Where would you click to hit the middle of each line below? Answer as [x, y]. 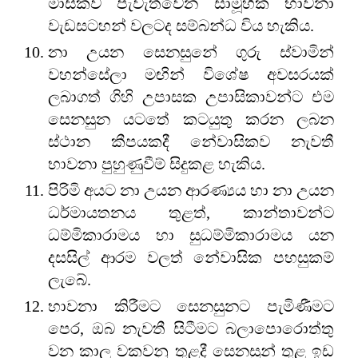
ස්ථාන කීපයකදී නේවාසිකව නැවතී [191, 141]
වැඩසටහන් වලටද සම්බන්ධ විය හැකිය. [181, 25]
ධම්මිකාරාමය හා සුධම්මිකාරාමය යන [191, 235]
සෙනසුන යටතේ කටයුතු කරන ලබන [191, 119]
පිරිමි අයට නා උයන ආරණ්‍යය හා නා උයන [191, 190]
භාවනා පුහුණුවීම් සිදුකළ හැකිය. [157, 163]
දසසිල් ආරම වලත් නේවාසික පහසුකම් [191, 257]
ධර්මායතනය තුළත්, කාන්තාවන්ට [191, 212]
